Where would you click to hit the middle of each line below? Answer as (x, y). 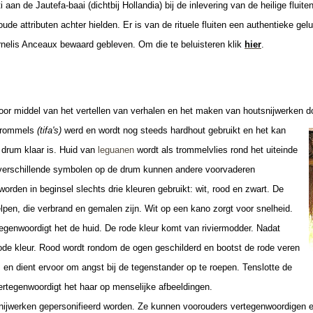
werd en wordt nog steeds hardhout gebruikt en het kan (174, 130)
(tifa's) (49, 130)
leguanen (116, 150)
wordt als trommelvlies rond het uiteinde (216, 150)
